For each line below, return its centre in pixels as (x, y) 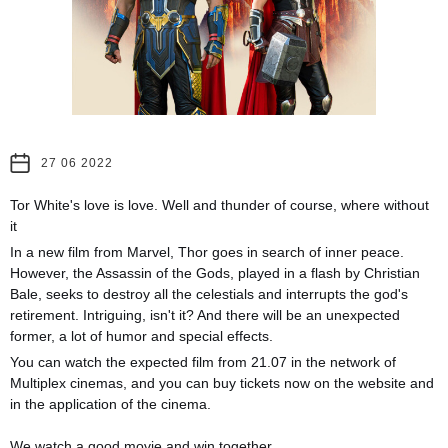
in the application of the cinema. (110, 403)
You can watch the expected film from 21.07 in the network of (203, 361)
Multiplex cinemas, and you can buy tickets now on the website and (222, 382)
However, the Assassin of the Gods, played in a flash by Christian (215, 272)
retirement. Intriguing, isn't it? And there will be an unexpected (205, 314)
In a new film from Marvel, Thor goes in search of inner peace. (207, 251)
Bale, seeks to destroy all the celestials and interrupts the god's (209, 293)
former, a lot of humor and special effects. (141, 335)
